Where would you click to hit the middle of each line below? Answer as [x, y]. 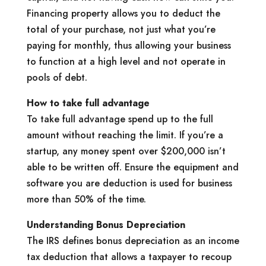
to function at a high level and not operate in [126, 61]
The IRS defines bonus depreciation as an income [133, 240]
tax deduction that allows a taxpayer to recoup [129, 256]
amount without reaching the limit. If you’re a [125, 135]
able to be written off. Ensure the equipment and [132, 167]
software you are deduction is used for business [129, 183]
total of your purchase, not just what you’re [121, 29]
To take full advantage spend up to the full [120, 119]
